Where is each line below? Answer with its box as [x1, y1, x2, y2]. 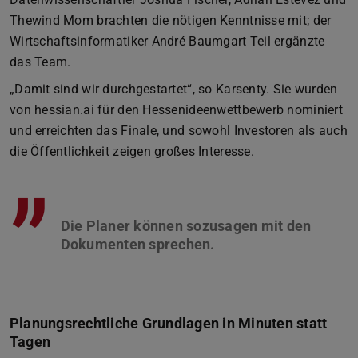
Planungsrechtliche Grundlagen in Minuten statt [10, 314, 328, 332]
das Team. [10, 54, 71, 70]
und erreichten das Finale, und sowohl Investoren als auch [10, 122, 348, 138]
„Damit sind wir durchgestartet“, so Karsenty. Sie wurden [10, 81, 338, 97]
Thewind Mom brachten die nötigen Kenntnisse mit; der [10, 12, 332, 28]
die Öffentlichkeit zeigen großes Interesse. [10, 143, 254, 159]
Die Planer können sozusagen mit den [60, 217, 312, 234]
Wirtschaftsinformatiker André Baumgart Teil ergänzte [10, 33, 325, 49]
